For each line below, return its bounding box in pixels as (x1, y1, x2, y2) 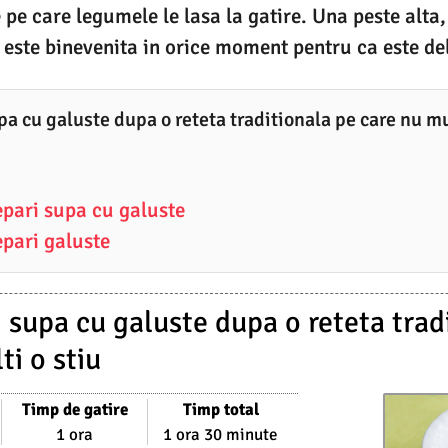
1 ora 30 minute (163, 424, 279, 446)
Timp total (182, 399, 259, 421)
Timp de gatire (21, 399, 128, 421)
